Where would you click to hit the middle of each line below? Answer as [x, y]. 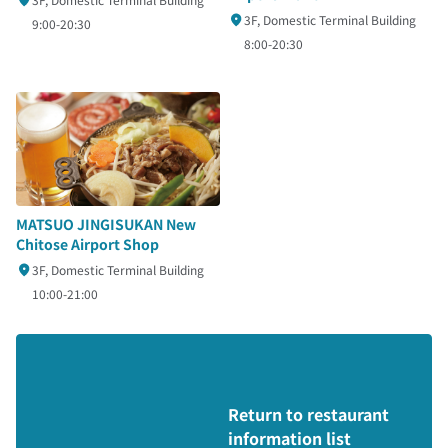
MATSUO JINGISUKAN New [106, 224]
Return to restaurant [308, 414]
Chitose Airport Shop [87, 244]
